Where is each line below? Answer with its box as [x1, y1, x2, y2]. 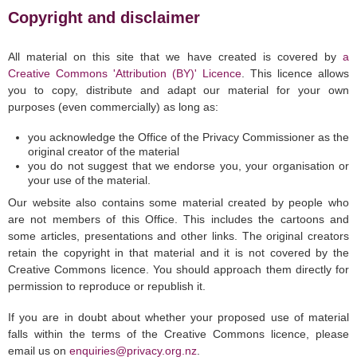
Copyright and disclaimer [8, 9, 200, 27]
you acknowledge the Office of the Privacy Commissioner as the [28, 131, 349, 144]
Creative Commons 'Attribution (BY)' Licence [8, 67, 241, 80]
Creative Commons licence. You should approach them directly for [8, 263, 349, 277]
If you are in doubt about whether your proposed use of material [8, 311, 349, 324]
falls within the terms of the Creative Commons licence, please [8, 328, 349, 341]
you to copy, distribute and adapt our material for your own [8, 84, 349, 97]
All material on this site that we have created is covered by [8, 50, 343, 64]
